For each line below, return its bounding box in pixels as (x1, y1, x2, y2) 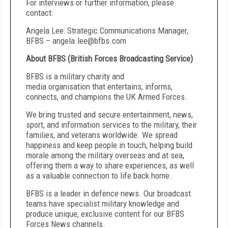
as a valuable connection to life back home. (26, 170, 172, 181)
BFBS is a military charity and (26, 71, 124, 81)
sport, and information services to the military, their (26, 120, 197, 130)
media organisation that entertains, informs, (26, 81, 173, 92)
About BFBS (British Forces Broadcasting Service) (26, 53, 193, 64)
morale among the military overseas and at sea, (26, 150, 184, 160)
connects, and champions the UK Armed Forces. (26, 92, 187, 102)
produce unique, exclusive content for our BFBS (26, 209, 184, 219)
